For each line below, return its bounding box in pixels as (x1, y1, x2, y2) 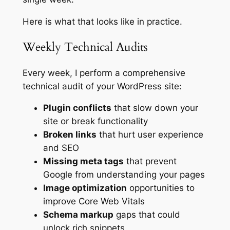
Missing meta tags (43, 156, 124, 167)
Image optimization (43, 183, 127, 194)
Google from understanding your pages (43, 169, 205, 180)
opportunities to (126, 183, 195, 194)
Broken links (43, 129, 97, 140)
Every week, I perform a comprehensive (22, 67, 185, 78)
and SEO (43, 143, 79, 154)
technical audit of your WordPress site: (22, 81, 182, 91)
